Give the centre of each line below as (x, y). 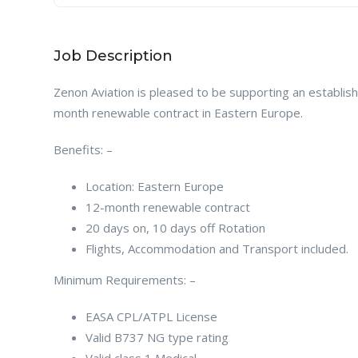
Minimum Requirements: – (125, 279)
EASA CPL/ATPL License (151, 316)
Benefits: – (83, 149)
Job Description (113, 56)
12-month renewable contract (168, 207)
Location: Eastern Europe (155, 186)
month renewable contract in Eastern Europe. (178, 112)
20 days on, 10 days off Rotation (175, 227)
